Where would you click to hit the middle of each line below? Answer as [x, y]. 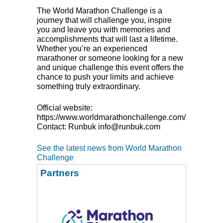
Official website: [65, 108]
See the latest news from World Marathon [109, 148]
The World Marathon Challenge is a [100, 10]
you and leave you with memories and [104, 29]
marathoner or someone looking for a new [110, 58]
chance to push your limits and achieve [105, 77]
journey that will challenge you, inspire [104, 20]
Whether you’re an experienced [92, 48]
